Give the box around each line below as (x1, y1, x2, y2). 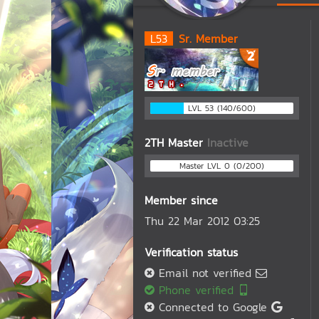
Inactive (207, 134, 249, 151)
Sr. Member (179, 30, 238, 47)
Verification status (145, 244, 238, 261)
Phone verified (155, 281, 238, 298)
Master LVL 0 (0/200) (179, 159, 264, 172)
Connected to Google (155, 298, 271, 315)
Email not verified (155, 264, 256, 281)
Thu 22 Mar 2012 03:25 (145, 212, 260, 229)
